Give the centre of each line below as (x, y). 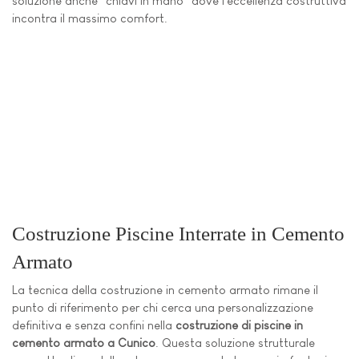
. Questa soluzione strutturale (235, 343)
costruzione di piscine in (239, 325)
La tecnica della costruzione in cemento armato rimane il (165, 290)
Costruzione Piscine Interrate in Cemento (178, 233)
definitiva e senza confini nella (94, 325)
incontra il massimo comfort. (90, 18)
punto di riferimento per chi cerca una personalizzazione (163, 308)
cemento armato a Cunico (84, 343)
